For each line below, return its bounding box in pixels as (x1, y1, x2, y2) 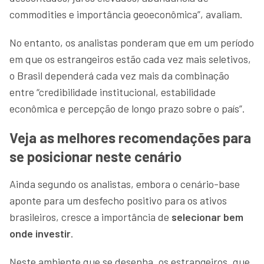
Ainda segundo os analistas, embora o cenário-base (9, 177, 240, 190)
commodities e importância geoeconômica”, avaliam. (9, 7, 243, 21)
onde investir (9, 226, 71, 240)
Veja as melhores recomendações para (9, 128, 251, 146)
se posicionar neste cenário (9, 147, 181, 165)
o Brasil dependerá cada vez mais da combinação (9, 68, 229, 82)
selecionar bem (171, 210, 243, 223)
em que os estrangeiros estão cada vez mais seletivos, (9, 52, 251, 65)
